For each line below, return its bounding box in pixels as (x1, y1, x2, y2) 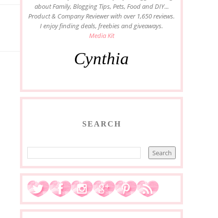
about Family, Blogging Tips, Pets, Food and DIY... (34, 1, 169, 11)
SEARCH (82, 119, 121, 128)
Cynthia (74, 49, 129, 68)
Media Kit (89, 31, 114, 40)
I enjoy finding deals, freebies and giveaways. (40, 21, 163, 30)
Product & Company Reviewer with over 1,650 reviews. (28, 11, 175, 20)
